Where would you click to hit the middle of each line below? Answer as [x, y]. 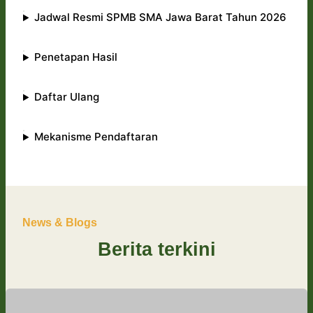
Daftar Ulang [68, 97]
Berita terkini [156, 250]
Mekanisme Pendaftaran [96, 137]
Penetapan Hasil [75, 57]
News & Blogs [60, 223]
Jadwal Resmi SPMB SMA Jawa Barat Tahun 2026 [161, 17]
